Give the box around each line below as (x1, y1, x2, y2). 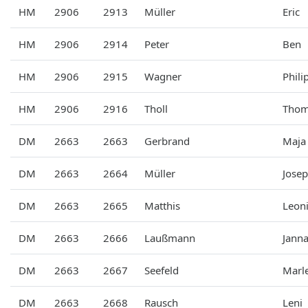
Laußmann (144, 230, 195, 245)
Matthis (144, 198, 180, 212)
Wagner (144, 69, 181, 83)
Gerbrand (144, 133, 190, 148)
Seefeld (144, 263, 179, 277)
